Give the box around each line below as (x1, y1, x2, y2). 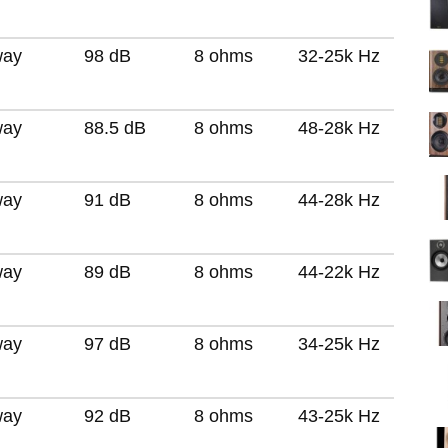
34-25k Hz (298, 334, 380, 354)
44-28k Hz (298, 190, 380, 210)
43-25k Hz (298, 406, 380, 426)
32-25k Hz (298, 46, 380, 66)
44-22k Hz (298, 262, 380, 282)
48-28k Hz (298, 118, 380, 138)
